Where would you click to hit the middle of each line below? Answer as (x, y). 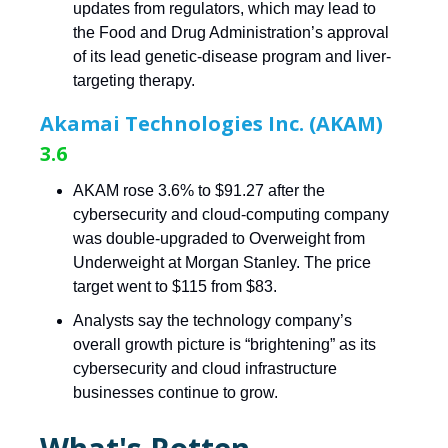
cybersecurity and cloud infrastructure (205, 369)
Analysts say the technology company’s (212, 321)
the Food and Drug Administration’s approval (231, 33)
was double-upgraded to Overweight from (219, 239)
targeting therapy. (134, 81)
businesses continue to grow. (175, 393)
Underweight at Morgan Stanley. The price (222, 263)
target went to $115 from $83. (175, 287)
